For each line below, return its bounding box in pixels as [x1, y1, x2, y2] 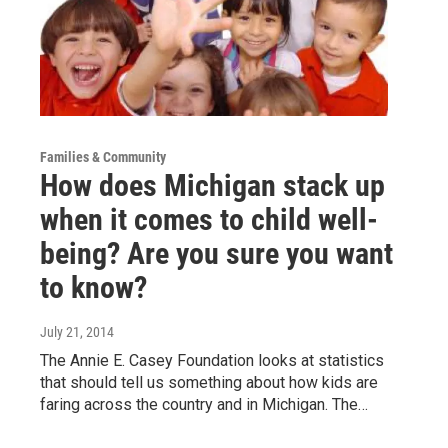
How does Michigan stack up [40, 167, 385, 203]
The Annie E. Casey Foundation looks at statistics [40, 350, 384, 370]
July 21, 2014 [40, 323, 114, 340]
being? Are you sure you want [40, 235, 393, 271]
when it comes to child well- [40, 201, 378, 237]
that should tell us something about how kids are [40, 372, 378, 392]
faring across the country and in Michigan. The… [40, 394, 368, 414]
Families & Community [40, 148, 166, 165]
